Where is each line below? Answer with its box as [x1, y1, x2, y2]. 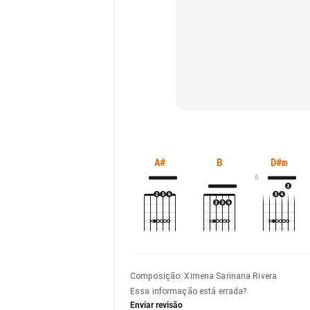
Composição [130, 271, 181, 281]
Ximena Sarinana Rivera [184, 271, 277, 281]
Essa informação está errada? [130, 286, 247, 296]
